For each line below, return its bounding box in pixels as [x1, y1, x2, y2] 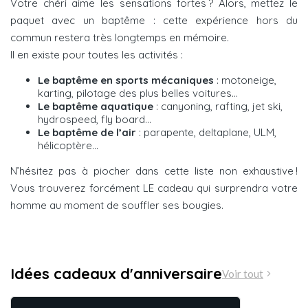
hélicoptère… [38, 138, 98, 152]
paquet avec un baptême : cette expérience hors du [10, 13, 298, 27]
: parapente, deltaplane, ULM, [139, 125, 276, 139]
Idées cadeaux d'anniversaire [10, 263, 222, 283]
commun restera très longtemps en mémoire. [10, 30, 229, 44]
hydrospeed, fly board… [38, 112, 151, 126]
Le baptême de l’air [38, 125, 139, 139]
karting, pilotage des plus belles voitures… [38, 86, 238, 100]
